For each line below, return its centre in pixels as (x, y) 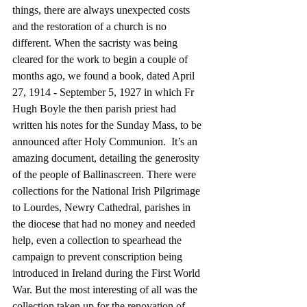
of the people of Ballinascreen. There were (106, 174)
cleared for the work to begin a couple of (101, 59)
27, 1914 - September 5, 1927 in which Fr (105, 92)
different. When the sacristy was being (96, 42)
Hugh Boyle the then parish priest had (96, 108)
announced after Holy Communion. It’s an (106, 141)
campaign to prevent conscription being (99, 256)
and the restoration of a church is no (91, 26)
